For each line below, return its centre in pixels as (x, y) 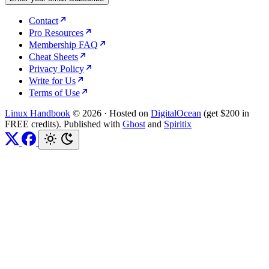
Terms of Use (54, 92)
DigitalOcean (176, 113)
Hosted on (129, 113)
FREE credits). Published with (64, 124)
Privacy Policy (56, 68)
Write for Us (52, 80)
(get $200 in (225, 113)
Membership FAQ (63, 44)
